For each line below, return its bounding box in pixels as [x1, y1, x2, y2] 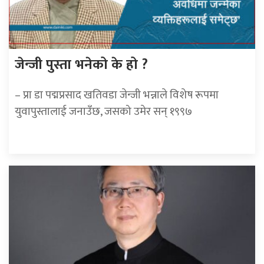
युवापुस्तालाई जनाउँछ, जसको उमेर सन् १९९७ [15, 102, 192, 121]
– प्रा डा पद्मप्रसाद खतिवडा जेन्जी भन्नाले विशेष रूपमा [15, 85, 219, 105]
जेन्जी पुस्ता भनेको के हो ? [15, 53, 148, 77]
